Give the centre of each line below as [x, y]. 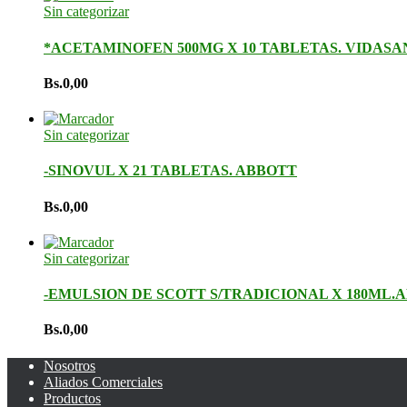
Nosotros [69, 365]
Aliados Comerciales [103, 382]
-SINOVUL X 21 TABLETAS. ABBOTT [170, 171]
